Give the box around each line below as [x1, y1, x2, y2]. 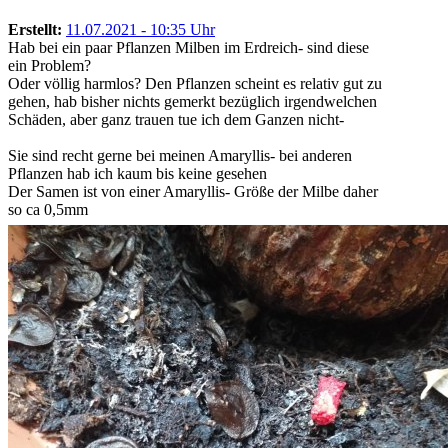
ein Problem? [8, 57, 91, 75]
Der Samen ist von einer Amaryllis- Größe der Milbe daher [8, 183, 378, 201]
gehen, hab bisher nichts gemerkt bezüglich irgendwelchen [8, 93, 377, 111]
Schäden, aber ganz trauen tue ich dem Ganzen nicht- [8, 111, 344, 129]
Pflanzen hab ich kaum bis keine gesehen [8, 165, 267, 183]
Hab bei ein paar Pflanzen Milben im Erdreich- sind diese [8, 39, 369, 57]
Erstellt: [8, 21, 62, 39]
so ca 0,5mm [8, 201, 88, 219]
